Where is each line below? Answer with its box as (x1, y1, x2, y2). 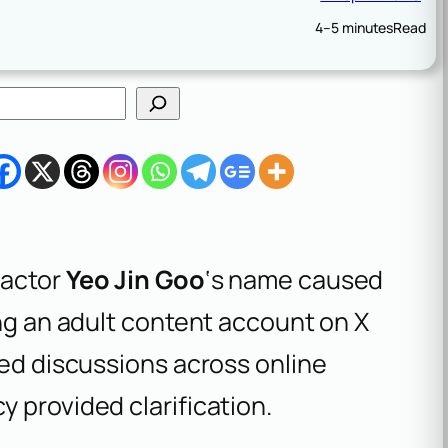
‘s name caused (204, 261, 384, 297)
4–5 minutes (315, 17, 394, 37)
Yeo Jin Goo (65, 261, 205, 297)
